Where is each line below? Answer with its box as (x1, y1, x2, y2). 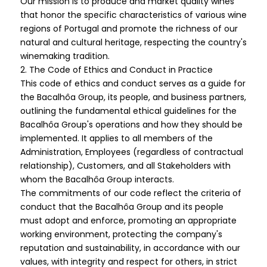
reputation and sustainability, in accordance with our (20, 242, 240, 254)
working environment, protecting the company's (20, 228, 222, 240)
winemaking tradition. (20, 50, 110, 62)
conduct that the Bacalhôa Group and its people (20, 201, 223, 213)
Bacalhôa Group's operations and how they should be (20, 119, 243, 131)
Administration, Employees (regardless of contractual (20, 146, 243, 158)
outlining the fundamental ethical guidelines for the (20, 105, 237, 117)
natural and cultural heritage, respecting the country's (20, 36, 247, 48)
